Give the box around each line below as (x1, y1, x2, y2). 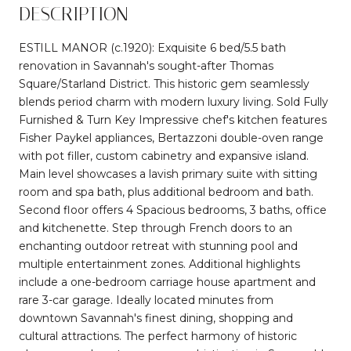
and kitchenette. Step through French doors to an (19, 220, 292, 235)
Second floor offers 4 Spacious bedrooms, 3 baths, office (19, 202, 327, 217)
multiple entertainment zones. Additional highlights (19, 256, 300, 271)
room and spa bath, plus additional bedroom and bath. (19, 184, 313, 199)
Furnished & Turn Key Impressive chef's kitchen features (19, 112, 327, 127)
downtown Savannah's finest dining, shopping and (19, 310, 293, 325)
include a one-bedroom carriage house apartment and (19, 274, 316, 289)
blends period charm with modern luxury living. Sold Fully (19, 94, 328, 109)
